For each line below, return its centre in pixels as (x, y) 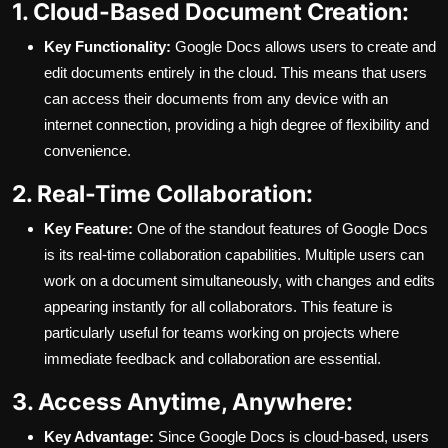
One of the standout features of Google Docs (280, 229)
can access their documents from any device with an (216, 99)
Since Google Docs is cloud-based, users (291, 437)
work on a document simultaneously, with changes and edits (239, 281)
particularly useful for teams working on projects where (221, 333)
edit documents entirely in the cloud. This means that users (235, 73)
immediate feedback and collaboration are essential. (212, 359)
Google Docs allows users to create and (303, 47)
